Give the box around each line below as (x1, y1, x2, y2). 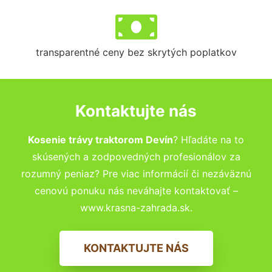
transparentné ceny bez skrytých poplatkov (35, 46, 237, 58)
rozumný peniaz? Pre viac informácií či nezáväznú (21, 167, 251, 180)
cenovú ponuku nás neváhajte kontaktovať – (34, 184, 238, 197)
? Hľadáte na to (173, 133, 244, 146)
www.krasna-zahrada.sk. (80, 201, 192, 214)
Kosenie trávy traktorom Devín (28, 133, 173, 146)
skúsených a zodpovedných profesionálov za (32, 150, 240, 163)
